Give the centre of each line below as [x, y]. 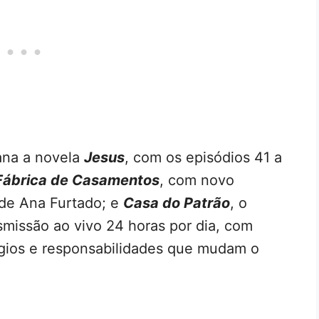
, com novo [197, 180]
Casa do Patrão [177, 203]
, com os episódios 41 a [203, 157]
